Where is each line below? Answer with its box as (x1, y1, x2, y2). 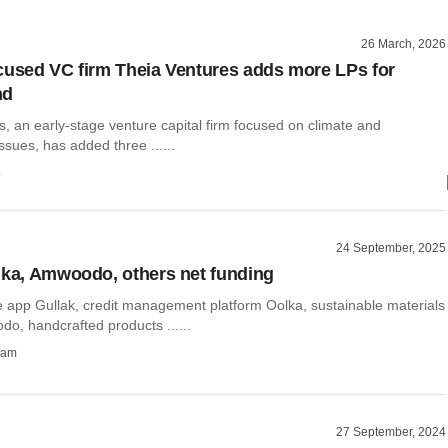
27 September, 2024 (336, 425, 446, 440)
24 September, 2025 (336, 240, 446, 255)
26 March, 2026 (361, 37, 446, 51)
